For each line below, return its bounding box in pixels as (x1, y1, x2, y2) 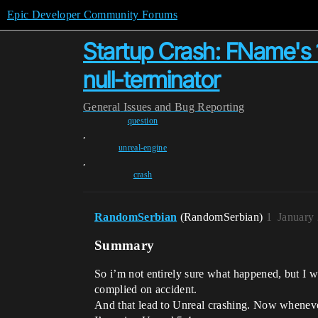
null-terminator (83, 66, 220, 94)
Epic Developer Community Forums (7, 9, 177, 21)
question (127, 116, 158, 126)
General (83, 101, 121, 113)
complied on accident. (94, 283, 197, 295)
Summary (94, 238, 155, 253)
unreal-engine (118, 143, 168, 153)
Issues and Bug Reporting (123, 101, 245, 113)
